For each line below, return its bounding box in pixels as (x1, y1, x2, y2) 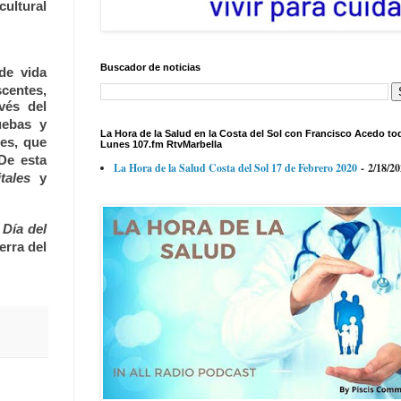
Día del (3, 221, 47, 236)
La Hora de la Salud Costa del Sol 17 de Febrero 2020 (114, 160, 357, 176)
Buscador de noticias (100, 62, 200, 73)
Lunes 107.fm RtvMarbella (100, 139, 222, 150)
